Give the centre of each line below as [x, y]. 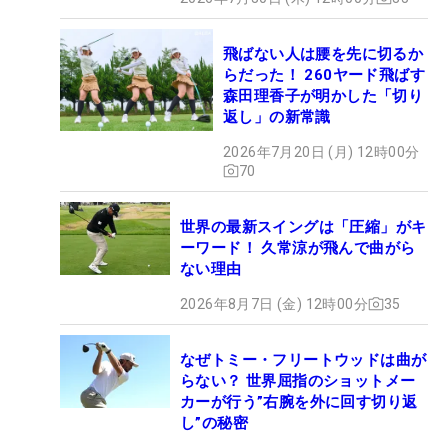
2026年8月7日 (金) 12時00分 [274, 303]
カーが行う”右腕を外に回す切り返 [299, 401]
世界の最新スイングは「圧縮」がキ [303, 226]
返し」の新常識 [277, 116]
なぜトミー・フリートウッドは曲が [303, 359]
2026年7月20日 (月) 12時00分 [321, 151]
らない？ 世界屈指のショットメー [298, 380]
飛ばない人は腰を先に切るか [323, 53]
